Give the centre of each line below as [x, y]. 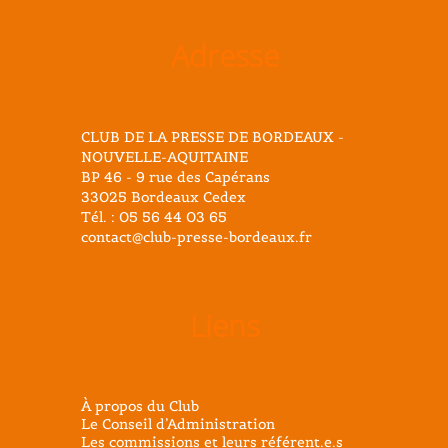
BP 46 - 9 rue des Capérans [175, 176]
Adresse [224, 55]
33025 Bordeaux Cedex [163, 196]
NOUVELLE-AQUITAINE [164, 156]
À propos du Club [140, 405]
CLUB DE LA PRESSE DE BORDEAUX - [212, 136]
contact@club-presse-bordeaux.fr [196, 236]
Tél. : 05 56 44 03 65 [154, 216]
